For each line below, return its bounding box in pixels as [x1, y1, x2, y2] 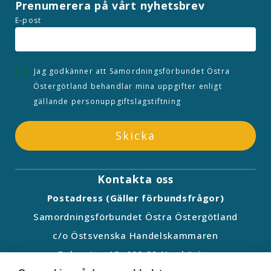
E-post [15, 15, 42, 25]
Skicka [115, 128, 156, 143]
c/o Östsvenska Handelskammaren [53, 229, 218, 241]
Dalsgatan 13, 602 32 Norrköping [57, 248, 214, 260]
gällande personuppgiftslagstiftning [33, 96, 181, 106]
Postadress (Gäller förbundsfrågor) [47, 192, 224, 204]
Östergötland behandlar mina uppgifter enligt [33, 81, 222, 91]
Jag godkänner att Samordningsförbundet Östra [31, 66, 230, 76]
